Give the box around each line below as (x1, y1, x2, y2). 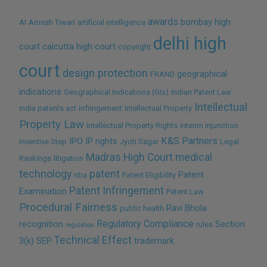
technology (19, 167, 72, 180)
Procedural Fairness (19, 200, 118, 214)
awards (148, 15, 179, 27)
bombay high (181, 16, 231, 27)
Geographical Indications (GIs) (64, 87, 169, 97)
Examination (19, 185, 67, 197)
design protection (63, 66, 148, 80)
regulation (66, 221, 95, 229)
